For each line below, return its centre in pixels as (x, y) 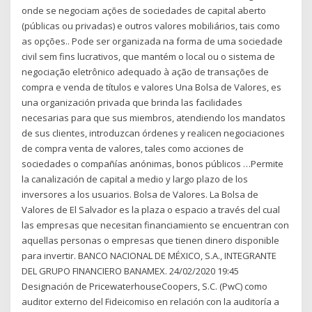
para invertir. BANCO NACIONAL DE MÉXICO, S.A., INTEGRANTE (149, 256)
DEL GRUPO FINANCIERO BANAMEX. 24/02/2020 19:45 (131, 271)
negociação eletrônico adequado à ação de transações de (146, 72)
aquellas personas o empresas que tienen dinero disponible (151, 241)
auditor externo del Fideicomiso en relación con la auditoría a (151, 302)
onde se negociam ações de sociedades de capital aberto (144, 11)
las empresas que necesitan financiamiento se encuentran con (156, 225)
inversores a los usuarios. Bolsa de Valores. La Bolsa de (140, 195)
